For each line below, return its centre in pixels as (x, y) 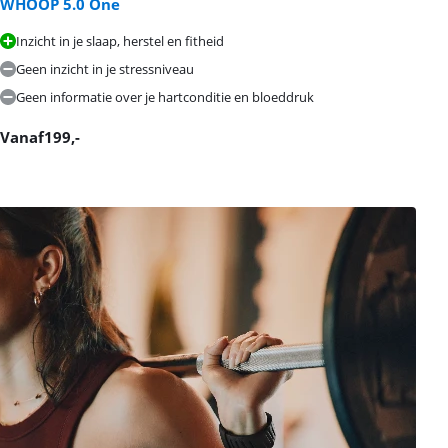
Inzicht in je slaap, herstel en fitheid (120, 41)
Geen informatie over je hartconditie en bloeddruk (165, 97)
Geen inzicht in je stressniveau (105, 69)
